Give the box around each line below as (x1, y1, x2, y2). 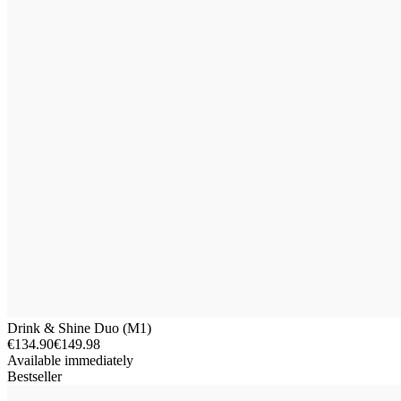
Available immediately (7, 352, 133, 368)
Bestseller (7, 368, 62, 384)
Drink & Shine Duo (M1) (7, 320, 151, 336)
